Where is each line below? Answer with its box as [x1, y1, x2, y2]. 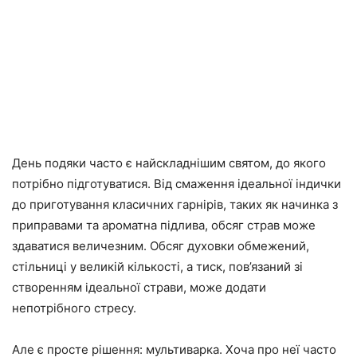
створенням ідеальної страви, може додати [12, 280, 266, 296]
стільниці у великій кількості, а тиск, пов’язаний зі [12, 259, 303, 275]
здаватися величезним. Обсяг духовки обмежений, [12, 238, 309, 254]
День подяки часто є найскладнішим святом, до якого [12, 155, 326, 171]
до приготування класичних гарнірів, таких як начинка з [12, 197, 338, 213]
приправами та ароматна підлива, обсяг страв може [12, 218, 316, 233]
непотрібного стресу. [12, 300, 136, 316]
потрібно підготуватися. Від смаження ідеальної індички [12, 176, 341, 192]
